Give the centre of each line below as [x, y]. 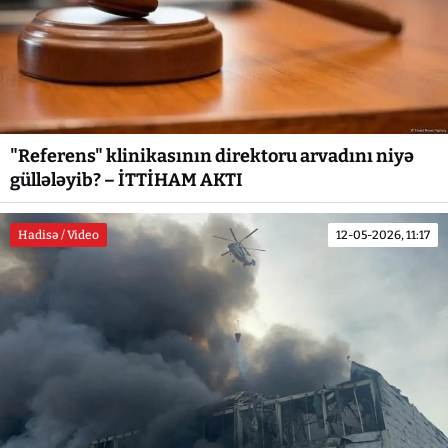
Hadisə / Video [58, 235]
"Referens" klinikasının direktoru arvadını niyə [212, 156]
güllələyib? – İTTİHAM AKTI [126, 180]
